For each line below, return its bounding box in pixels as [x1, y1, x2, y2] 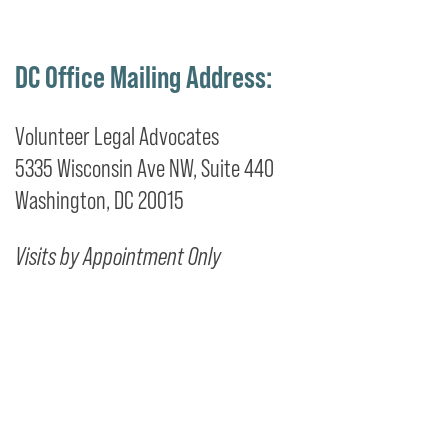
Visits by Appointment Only [15, 242, 221, 270]
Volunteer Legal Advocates [15, 122, 219, 150]
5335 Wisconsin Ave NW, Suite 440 [15, 154, 274, 182]
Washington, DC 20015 [15, 186, 184, 214]
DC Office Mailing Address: [15, 59, 272, 94]
